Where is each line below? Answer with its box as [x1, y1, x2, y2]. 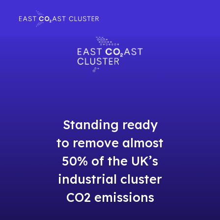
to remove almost [56, 135, 164, 151]
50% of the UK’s [62, 153, 158, 169]
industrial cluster [58, 171, 162, 187]
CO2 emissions [66, 190, 154, 205]
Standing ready [62, 117, 158, 133]
